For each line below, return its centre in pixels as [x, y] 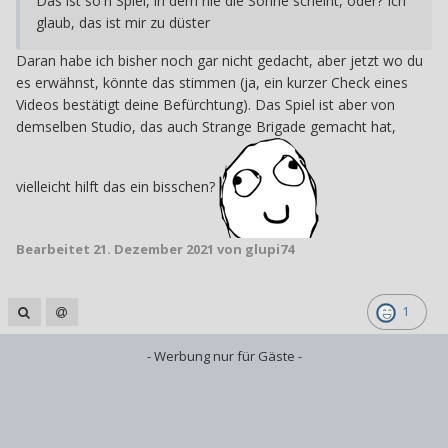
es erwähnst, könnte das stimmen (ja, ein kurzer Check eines [212, 83]
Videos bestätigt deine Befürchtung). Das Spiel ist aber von [205, 105]
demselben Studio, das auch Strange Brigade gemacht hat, [206, 127]
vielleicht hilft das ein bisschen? [117, 187]
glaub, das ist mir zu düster [125, 23]
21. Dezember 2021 [153, 249]
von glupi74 [254, 249]
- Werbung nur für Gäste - [224, 356]
